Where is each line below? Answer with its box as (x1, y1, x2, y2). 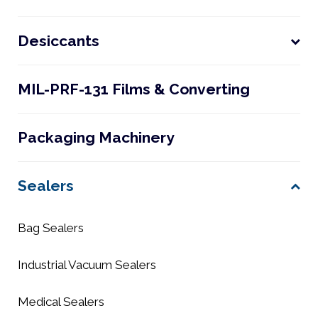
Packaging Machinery (18, 128, 175, 146)
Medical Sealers (18, 294, 104, 309)
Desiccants (18, 31, 99, 50)
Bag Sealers (18, 220, 84, 235)
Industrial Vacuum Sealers (18, 257, 156, 272)
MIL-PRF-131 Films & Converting (18, 79, 250, 98)
